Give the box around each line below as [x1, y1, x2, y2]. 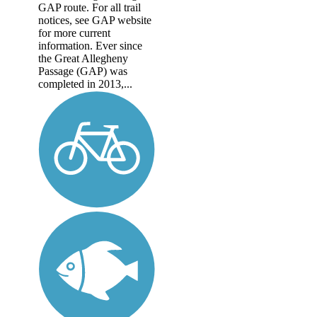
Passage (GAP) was [38, 64, 127, 77]
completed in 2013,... [38, 77, 132, 90]
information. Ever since [38, 39, 142, 52]
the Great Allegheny [38, 52, 128, 64]
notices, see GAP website [38, 13, 151, 26]
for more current [38, 26, 110, 39]
